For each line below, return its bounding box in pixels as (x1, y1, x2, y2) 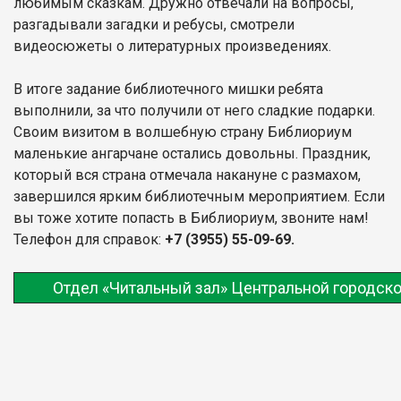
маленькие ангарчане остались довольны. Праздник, (13, 144, 371, 162)
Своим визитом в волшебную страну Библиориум (13, 123, 352, 141)
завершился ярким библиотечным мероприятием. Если (13, 187, 385, 205)
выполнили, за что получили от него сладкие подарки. (13, 101, 375, 119)
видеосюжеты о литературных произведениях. (13, 37, 331, 55)
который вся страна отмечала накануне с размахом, (13, 166, 361, 183)
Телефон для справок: (13, 230, 161, 248)
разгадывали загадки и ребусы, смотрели (13, 15, 294, 33)
